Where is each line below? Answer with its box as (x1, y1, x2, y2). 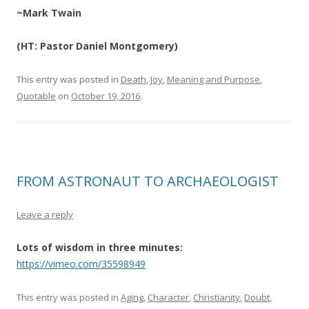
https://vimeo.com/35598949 (17, 257, 146, 270)
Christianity (193, 291, 240, 303)
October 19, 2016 (71, 90, 140, 102)
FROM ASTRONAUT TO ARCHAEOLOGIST (17, 172, 279, 190)
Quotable (17, 90, 56, 102)
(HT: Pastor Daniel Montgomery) (17, 39, 178, 52)
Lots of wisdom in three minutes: (17, 241, 183, 254)
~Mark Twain (17, 6, 81, 19)
